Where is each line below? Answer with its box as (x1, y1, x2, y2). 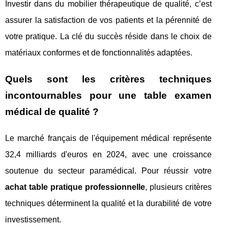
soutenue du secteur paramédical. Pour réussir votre (5, 166, 212, 175)
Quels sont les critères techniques (5, 74, 212, 84)
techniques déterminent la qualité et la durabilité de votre (5, 199, 212, 208)
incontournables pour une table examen (5, 90, 212, 101)
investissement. (5, 215, 61, 224)
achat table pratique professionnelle (5, 183, 145, 191)
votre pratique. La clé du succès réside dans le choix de (5, 32, 212, 41)
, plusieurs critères (145, 183, 212, 191)
